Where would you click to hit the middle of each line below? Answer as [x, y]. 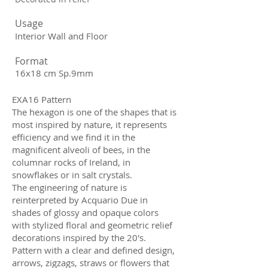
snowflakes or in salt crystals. [72, 174]
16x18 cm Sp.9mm [54, 73]
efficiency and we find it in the [74, 137]
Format [31, 61]
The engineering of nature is [69, 187]
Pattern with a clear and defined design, [93, 250]
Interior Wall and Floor [61, 36]
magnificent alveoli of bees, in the [81, 149]
